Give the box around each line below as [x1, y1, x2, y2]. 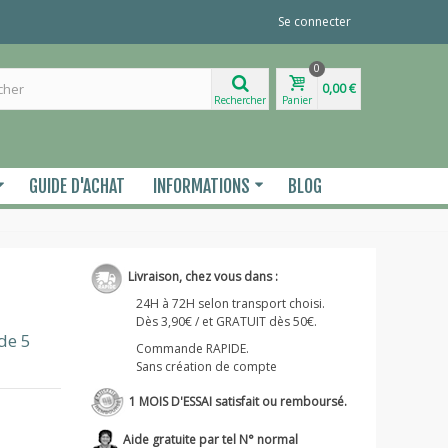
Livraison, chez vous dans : [124, 267, 278, 285]
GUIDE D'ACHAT [29, 175, 126, 198]
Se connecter [278, 13, 351, 30]
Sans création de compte [135, 357, 277, 375]
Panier [282, 92, 312, 107]
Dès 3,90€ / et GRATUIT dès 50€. [135, 312, 317, 330]
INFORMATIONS [153, 175, 251, 198]
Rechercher [214, 92, 266, 107]
